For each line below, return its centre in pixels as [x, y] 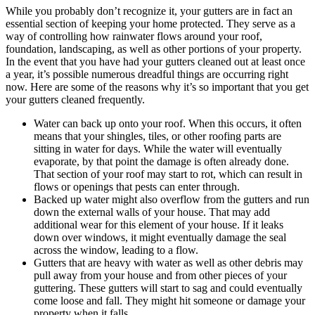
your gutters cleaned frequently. [75, 99]
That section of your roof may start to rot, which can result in [168, 174]
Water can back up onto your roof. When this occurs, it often [168, 123]
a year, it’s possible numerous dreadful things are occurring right [147, 74]
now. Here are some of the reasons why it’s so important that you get [157, 86]
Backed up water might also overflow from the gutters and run [172, 199]
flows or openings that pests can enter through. [137, 186]
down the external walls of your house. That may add [152, 212]
